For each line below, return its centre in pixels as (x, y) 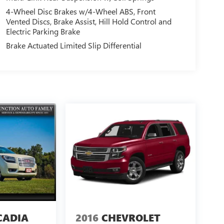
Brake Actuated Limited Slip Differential (73, 45)
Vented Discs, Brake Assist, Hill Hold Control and (88, 21)
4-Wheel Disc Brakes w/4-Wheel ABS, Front (80, 11)
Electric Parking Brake (43, 31)
